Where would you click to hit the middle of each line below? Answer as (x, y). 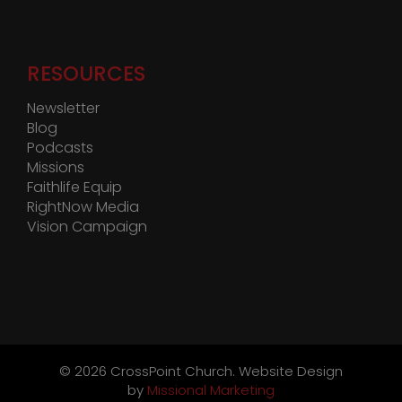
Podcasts (60, 148)
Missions (56, 168)
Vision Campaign (87, 227)
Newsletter (63, 109)
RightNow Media (83, 207)
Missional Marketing (211, 390)
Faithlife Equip (74, 188)
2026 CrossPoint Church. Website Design (209, 371)
